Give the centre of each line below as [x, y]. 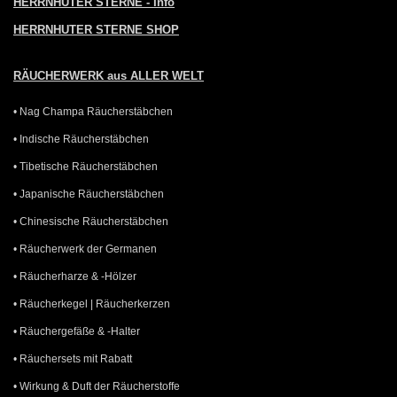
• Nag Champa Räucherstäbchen [93, 111]
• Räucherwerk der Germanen [85, 249]
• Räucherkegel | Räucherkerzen [92, 304]
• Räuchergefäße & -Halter [77, 331]
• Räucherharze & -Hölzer [75, 276]
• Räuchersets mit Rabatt [73, 358]
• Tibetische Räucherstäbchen [86, 166]
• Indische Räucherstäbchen [81, 139]
